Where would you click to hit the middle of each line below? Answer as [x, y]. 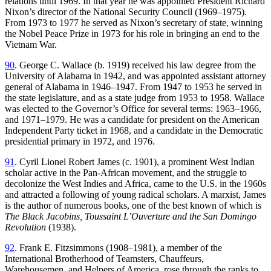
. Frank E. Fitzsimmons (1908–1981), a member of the [118, 248]
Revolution [25, 227]
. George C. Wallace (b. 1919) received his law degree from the [135, 65]
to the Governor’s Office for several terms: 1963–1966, [156, 109]
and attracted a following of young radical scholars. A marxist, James [135, 195]
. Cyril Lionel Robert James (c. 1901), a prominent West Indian [135, 162]
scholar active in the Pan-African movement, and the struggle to [126, 173]
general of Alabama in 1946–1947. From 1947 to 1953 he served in [133, 87]
